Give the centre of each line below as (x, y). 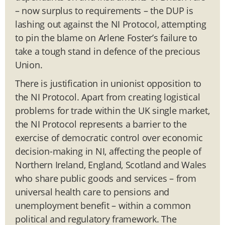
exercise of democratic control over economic (109, 137)
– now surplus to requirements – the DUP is (104, 10)
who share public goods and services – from (106, 178)
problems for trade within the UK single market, (113, 110)
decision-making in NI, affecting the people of (108, 151)
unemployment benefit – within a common (103, 205)
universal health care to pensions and (92, 192)
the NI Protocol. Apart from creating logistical (108, 97)
